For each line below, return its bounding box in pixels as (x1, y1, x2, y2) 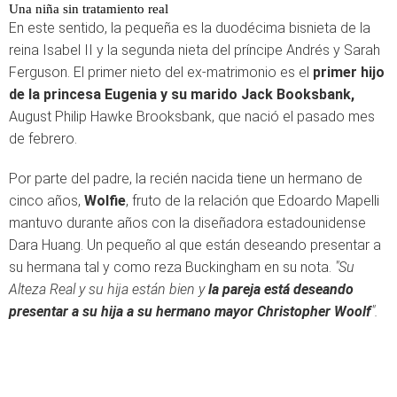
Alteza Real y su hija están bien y (9, 281, 208, 298)
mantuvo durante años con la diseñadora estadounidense (9, 214, 366, 231)
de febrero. (9, 130, 77, 147)
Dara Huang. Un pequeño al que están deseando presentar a (9, 237, 381, 253)
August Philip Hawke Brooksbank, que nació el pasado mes (9, 108, 375, 125)
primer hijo (313, 64, 385, 81)
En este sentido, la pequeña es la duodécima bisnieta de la (9, 19, 370, 36)
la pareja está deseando (208, 281, 354, 298)
